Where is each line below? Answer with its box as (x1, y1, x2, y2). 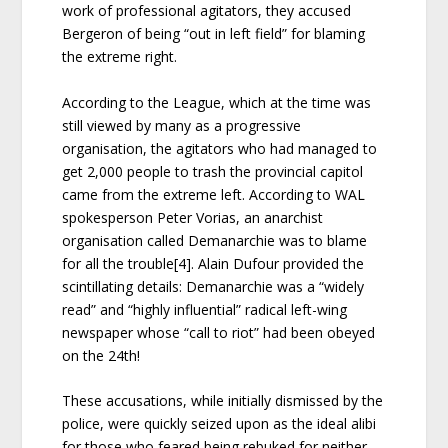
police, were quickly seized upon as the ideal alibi (62, 414, 377, 434)
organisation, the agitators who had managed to (62, 138, 378, 158)
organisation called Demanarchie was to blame (62, 230, 368, 250)
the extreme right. (62, 47, 178, 67)
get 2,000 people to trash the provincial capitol (62, 161, 364, 181)
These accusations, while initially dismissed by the (62, 391, 384, 411)
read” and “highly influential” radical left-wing (62, 299, 348, 319)
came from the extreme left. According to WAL (62, 184, 366, 204)
